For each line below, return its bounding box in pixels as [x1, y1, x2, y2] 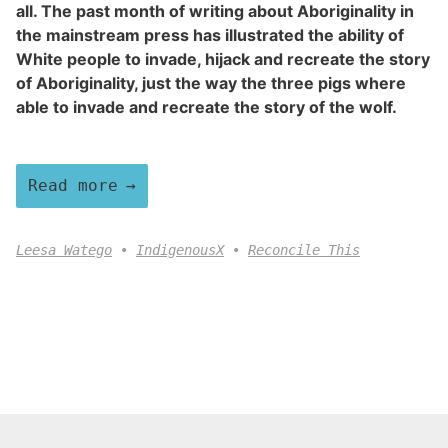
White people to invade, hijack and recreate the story [16, 49, 430, 70]
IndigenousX [136, 241, 224, 258]
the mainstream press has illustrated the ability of [16, 25, 404, 46]
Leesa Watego [16, 241, 112, 258]
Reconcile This [248, 241, 360, 258]
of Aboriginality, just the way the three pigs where [16, 73, 406, 94]
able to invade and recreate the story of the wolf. [16, 97, 397, 118]
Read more [28, 175, 118, 195]
